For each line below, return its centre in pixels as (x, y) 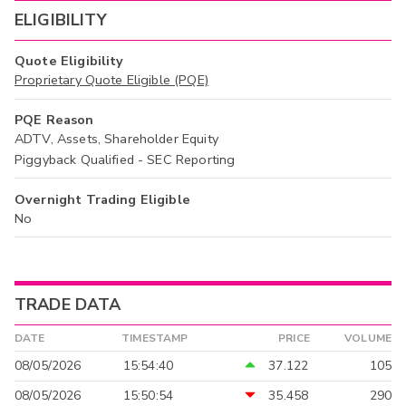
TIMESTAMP (155, 338)
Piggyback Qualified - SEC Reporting (125, 159)
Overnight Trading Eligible (102, 199)
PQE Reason (54, 120)
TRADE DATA (68, 304)
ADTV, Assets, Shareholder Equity (116, 139)
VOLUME (368, 338)
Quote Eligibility (69, 61)
